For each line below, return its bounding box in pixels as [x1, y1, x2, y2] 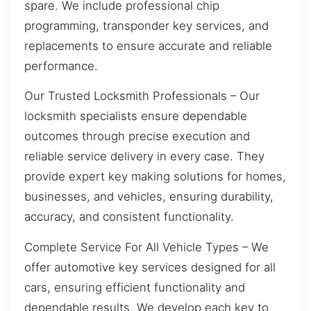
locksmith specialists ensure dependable [24, 109, 247, 124]
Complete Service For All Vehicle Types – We [24, 239, 269, 254]
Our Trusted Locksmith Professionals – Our [24, 89, 260, 103]
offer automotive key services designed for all [24, 260, 276, 274]
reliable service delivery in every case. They [24, 149, 264, 164]
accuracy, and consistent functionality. [24, 210, 234, 224]
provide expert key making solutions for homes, [24, 169, 286, 184]
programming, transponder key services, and [24, 18, 269, 33]
